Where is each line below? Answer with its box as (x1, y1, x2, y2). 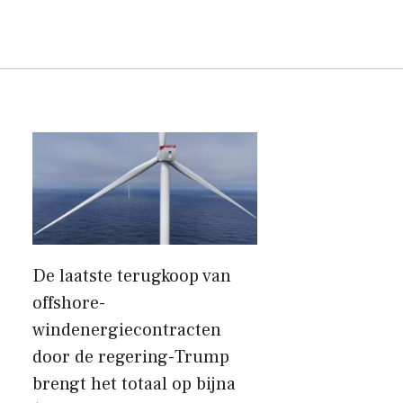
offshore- (32, 291, 105, 315)
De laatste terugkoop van (32, 264, 231, 288)
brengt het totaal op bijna (32, 372, 236, 396)
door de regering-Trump (32, 345, 229, 369)
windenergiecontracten (32, 318, 221, 342)
